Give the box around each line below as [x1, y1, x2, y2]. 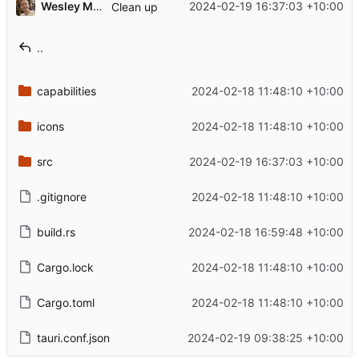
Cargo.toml [36, 295, 95, 309]
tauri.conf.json [36, 330, 110, 345]
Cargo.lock [36, 260, 94, 274]
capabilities [36, 83, 96, 98]
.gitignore [36, 189, 87, 204]
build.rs [36, 224, 75, 239]
